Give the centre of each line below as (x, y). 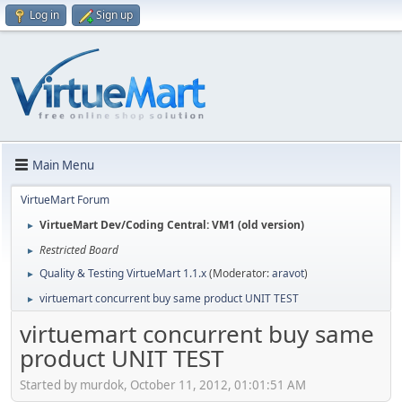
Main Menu (63, 165)
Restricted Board (79, 250)
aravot (288, 273)
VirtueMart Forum (65, 200)
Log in (44, 15)
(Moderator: (240, 273)
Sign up (114, 15)
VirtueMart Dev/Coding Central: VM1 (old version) (172, 225)
